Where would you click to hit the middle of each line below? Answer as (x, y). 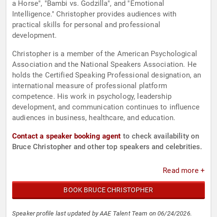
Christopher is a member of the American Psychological (105, 54)
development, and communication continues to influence (106, 107)
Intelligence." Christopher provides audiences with (94, 14)
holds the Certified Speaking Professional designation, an (107, 75)
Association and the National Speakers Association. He (104, 65)
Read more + (184, 171)
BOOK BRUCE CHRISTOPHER (108, 190)
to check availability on (160, 136)
